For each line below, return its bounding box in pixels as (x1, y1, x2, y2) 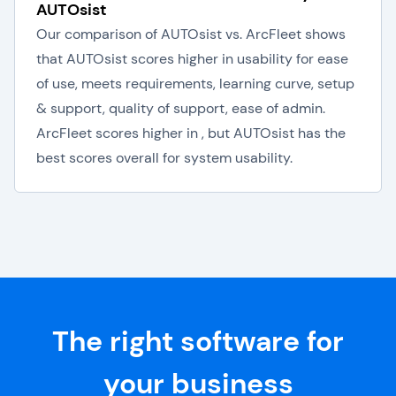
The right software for (52, 323, 344, 360)
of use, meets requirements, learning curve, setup (36, 74, 354, 93)
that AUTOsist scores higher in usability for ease (36, 49, 348, 68)
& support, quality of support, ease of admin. (36, 99, 325, 118)
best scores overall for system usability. (36, 148, 293, 167)
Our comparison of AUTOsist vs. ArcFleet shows (36, 25, 346, 43)
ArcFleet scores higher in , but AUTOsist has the (36, 124, 346, 142)
